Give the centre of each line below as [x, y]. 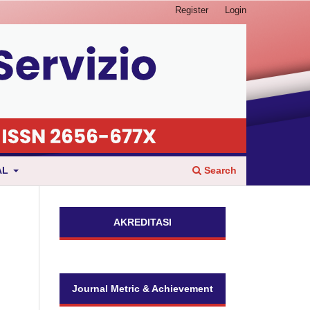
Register [192, 10]
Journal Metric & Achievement [143, 288]
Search [219, 170]
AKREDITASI [143, 222]
